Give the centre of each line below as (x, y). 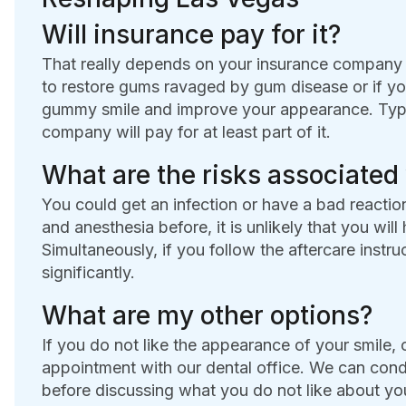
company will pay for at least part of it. (186, 132)
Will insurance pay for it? (191, 35)
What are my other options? (207, 316)
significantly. (88, 273)
